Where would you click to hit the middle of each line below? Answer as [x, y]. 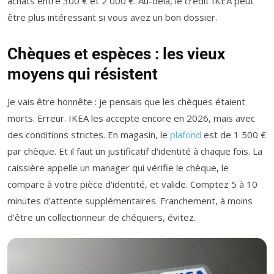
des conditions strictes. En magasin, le [89, 134]
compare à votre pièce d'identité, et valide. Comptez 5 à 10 [132, 184]
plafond [186, 134]
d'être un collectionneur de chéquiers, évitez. [102, 217]
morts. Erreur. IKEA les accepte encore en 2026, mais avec [131, 118]
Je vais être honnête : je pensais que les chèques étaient [126, 101]
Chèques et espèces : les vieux [116, 54]
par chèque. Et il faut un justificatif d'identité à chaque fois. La [135, 151]
